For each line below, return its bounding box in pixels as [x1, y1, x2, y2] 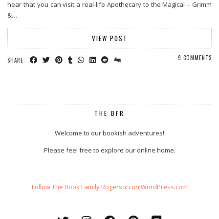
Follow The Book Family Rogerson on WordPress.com [31, 182, 188, 191]
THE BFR [94, 109, 125, 117]
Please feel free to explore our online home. [44, 145, 175, 154]
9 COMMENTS [178, 53, 212, 62]
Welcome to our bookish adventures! [55, 128, 164, 137]
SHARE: [7, 56, 27, 64]
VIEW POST [91, 33, 128, 43]
